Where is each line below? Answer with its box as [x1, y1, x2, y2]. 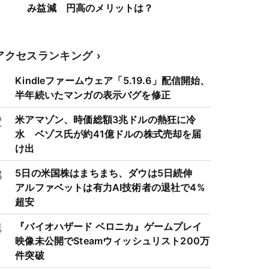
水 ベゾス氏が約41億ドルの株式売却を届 [15, 128, 202, 140]
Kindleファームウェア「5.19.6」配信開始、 [15, 74, 210, 86]
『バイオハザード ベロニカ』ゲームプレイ [15, 220, 202, 232]
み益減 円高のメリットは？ [27, 2, 154, 14]
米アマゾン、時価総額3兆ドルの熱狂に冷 [15, 113, 196, 125]
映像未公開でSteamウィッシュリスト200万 [15, 235, 210, 247]
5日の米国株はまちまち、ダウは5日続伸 [15, 167, 202, 179]
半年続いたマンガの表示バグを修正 [15, 89, 171, 101]
